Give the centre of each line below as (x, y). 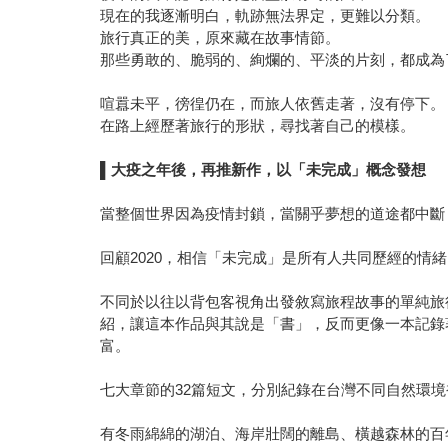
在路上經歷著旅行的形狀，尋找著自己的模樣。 (258, 125)
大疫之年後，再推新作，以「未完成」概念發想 (269, 169)
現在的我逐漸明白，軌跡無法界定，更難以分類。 (265, 15)
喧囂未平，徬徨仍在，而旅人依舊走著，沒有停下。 (273, 103)
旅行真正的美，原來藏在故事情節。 (220, 37)
